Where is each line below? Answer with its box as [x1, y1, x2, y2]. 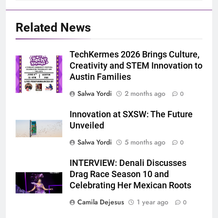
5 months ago [125, 137, 165, 147]
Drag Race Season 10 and [70, 169, 169, 180]
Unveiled [70, 121, 104, 131]
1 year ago [137, 197, 168, 207]
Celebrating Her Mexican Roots [70, 181, 191, 191]
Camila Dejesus [77, 197, 124, 207]
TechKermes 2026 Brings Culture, [70, 50, 200, 60]
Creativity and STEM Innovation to [70, 61, 202, 71]
